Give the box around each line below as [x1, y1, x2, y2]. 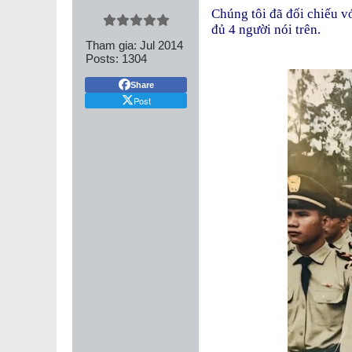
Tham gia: [86, 38, 137, 53]
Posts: [86, 52, 119, 66]
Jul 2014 [140, 38, 183, 53]
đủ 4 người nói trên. [211, 22, 321, 38]
